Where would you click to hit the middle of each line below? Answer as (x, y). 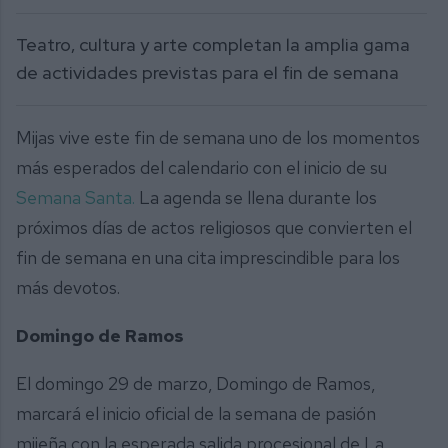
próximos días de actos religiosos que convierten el (214, 228)
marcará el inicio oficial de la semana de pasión (196, 413)
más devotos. (68, 288)
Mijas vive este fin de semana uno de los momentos (218, 138)
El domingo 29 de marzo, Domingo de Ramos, (195, 383)
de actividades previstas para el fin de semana (207, 73)
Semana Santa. (75, 198)
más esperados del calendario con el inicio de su (201, 168)
